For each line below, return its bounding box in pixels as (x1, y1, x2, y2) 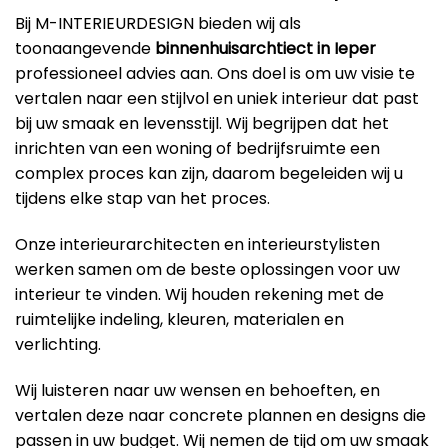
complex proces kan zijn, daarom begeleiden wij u (15, 162, 403, 186)
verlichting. (15, 333, 101, 357)
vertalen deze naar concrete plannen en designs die (15, 403, 426, 427)
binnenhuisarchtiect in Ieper (155, 37, 376, 61)
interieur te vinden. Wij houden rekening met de (15, 283, 384, 307)
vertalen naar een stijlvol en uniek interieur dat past (15, 87, 419, 111)
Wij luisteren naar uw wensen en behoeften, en (15, 378, 380, 402)
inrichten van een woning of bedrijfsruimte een (15, 137, 380, 161)
